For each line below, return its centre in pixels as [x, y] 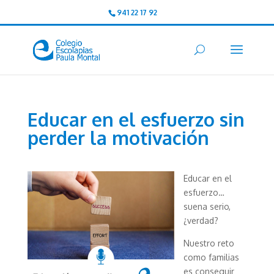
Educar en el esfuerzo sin [136, 119]
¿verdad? [201, 220]
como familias [211, 257]
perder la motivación [118, 138]
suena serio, [207, 206]
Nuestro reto [209, 243]
